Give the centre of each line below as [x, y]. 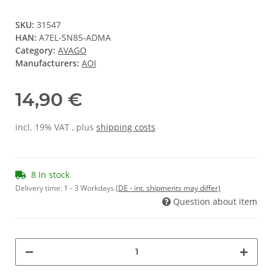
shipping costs [126, 127]
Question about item [215, 201]
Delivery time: [40, 188]
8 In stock [50, 174]
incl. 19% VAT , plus [56, 127]
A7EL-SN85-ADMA [75, 37]
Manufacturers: [47, 63]
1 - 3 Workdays [90, 188]
